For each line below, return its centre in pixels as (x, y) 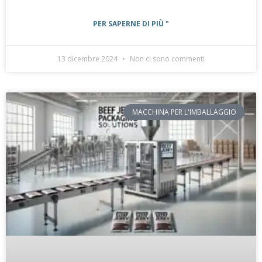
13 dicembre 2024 (88, 59)
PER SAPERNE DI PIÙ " (131, 24)
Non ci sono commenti (166, 59)
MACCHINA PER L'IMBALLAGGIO (184, 112)
